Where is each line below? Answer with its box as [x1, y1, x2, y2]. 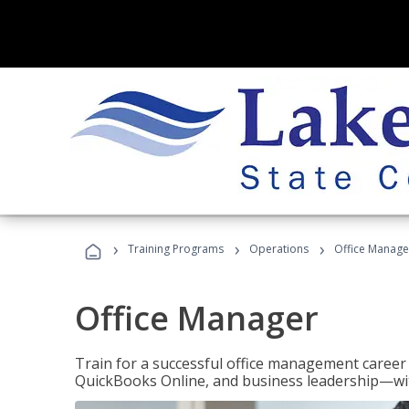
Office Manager [75, 296, 319, 341]
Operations [249, 241, 309, 257]
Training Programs [128, 241, 224, 257]
